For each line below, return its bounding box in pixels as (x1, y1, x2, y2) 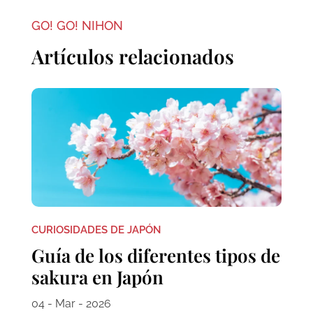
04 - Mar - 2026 (31, 296, 111, 310)
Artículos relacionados (31, 43, 234, 70)
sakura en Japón (31, 264, 163, 289)
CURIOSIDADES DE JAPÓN (31, 223, 161, 236)
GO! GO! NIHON (31, 18, 123, 34)
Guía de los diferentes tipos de (31, 242, 280, 268)
